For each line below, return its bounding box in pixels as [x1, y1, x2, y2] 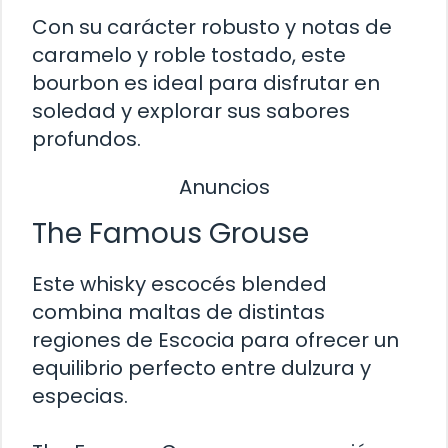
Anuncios [178, 173, 270, 202]
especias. [32, 381, 128, 410]
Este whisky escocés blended [32, 269, 327, 298]
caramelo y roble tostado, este [32, 41, 346, 70]
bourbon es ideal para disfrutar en [32, 69, 380, 98]
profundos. [32, 125, 141, 154]
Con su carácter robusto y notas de [32, 13, 392, 42]
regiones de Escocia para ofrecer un [32, 325, 399, 354]
